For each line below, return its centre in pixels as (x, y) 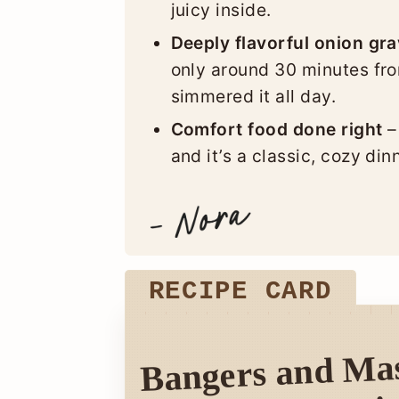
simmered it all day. (253, 97)
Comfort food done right (277, 130)
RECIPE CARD (240, 292)
